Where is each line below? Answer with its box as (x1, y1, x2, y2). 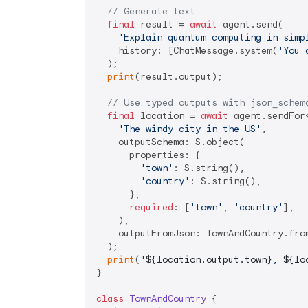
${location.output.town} (146, 254, 272, 266)
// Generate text (107, 5, 195, 18)
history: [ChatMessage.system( (96, 45, 278, 57)
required (129, 201, 173, 214)
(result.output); (135, 71, 223, 83)
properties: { (96, 149, 201, 162)
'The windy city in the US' (118, 123, 261, 135)
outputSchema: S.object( (96, 136, 245, 148)
